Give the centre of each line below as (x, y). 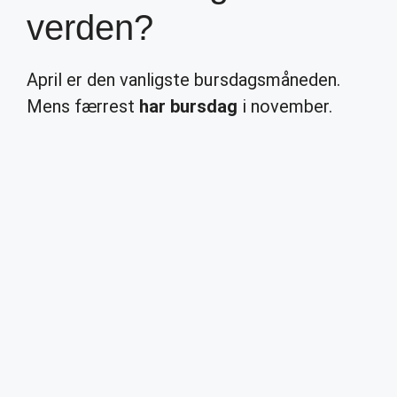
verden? (90, 27)
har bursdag (189, 106)
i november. (285, 106)
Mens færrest (83, 106)
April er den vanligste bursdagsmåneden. (183, 80)
